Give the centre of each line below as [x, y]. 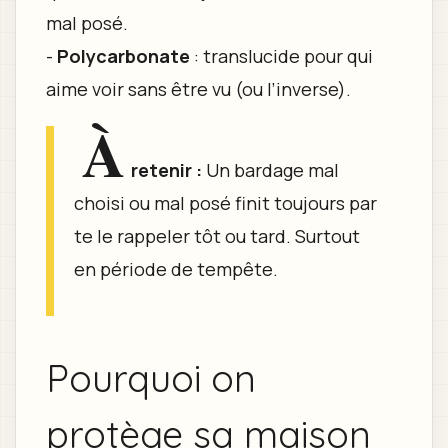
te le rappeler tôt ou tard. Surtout [216, 236]
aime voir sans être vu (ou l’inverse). [198, 89]
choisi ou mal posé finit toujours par [225, 203]
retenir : [164, 170]
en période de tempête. [175, 269]
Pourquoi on [150, 378]
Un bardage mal [270, 170]
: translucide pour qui [281, 56]
